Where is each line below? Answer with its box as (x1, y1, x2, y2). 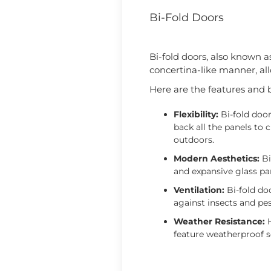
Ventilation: (174, 184, 224, 195)
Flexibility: (174, 108, 218, 120)
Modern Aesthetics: (174, 152, 260, 164)
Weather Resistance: (174, 215, 265, 227)
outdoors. (174, 134, 214, 145)
